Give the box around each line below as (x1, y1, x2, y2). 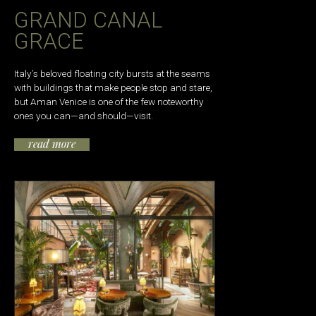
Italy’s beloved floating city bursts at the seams (14, 67, 210, 79)
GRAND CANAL (14, 7, 162, 34)
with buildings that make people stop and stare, (14, 81, 212, 93)
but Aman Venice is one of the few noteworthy (14, 95, 204, 107)
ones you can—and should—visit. (14, 109, 153, 121)
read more (28, 137, 75, 151)
